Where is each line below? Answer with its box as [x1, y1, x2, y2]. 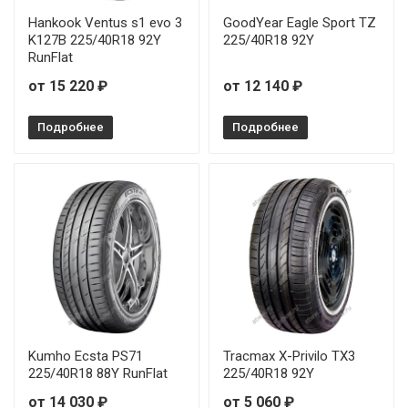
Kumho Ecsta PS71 [28, 348, 143, 364]
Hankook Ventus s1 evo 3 [28, 15, 182, 31]
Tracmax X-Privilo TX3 [223, 348, 355, 364]
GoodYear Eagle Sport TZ [223, 15, 376, 31]
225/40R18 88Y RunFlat [28, 365, 168, 382]
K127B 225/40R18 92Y [28, 32, 161, 48]
